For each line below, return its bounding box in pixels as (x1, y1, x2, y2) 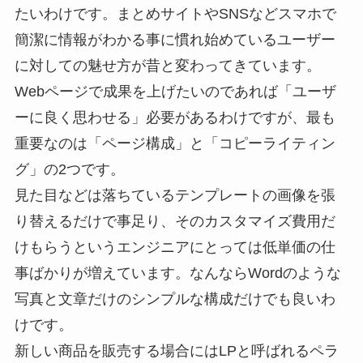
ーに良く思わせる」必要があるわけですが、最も (14, 109, 335, 126)
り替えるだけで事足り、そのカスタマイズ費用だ (14, 212, 335, 229)
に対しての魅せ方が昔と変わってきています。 (14, 57, 321, 74)
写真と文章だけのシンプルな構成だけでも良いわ (14, 290, 335, 307)
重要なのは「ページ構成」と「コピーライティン (14, 135, 335, 152)
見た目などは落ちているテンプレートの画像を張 (14, 186, 335, 203)
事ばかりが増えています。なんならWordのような (14, 264, 341, 281)
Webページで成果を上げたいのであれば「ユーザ (14, 83, 336, 100)
